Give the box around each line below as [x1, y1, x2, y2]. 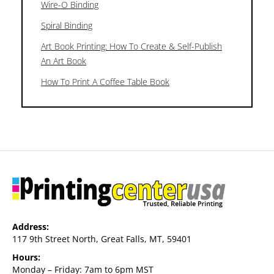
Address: [12, 221, 49, 233]
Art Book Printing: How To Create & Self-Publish [41, 40, 222, 52]
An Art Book [41, 54, 86, 67]
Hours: [12, 251, 40, 264]
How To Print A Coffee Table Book [41, 75, 169, 87]
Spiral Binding [41, 19, 92, 31]
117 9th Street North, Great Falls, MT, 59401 [12, 233, 191, 245]
